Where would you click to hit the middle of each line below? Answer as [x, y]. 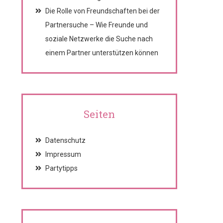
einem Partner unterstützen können [102, 53]
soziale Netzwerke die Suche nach [99, 39]
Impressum [63, 154]
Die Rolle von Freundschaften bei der [102, 11]
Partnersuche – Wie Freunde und [96, 25]
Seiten [99, 114]
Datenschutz [65, 140]
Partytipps [61, 168]
